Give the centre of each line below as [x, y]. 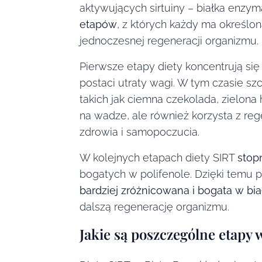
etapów [98, 24]
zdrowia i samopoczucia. [139, 132]
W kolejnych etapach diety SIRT [158, 157]
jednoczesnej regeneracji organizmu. [169, 40]
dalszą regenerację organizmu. [154, 206]
